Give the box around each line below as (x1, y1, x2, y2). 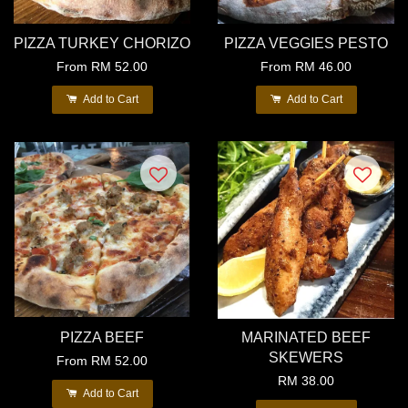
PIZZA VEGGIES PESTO (224, 36, 388, 51)
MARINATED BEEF (241, 330, 371, 345)
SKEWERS (269, 350, 343, 365)
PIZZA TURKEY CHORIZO (14, 36, 190, 51)
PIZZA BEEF (60, 330, 144, 345)
